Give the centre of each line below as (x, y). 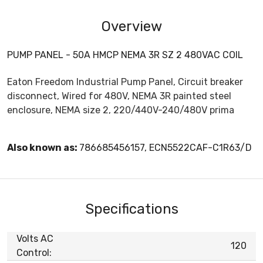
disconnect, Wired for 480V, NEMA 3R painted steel (119, 96)
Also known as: (43, 147)
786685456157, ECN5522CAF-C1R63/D (166, 147)
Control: (34, 252)
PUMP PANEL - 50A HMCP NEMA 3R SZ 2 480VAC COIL (125, 55)
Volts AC (35, 238)
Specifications (131, 209)
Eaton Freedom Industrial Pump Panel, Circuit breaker (125, 82)
